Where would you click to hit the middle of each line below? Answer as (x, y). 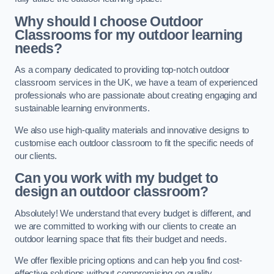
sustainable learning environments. (83, 109)
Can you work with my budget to (117, 178)
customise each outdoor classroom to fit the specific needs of (134, 143)
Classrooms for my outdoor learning (129, 35)
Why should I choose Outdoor (109, 21)
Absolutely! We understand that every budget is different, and (133, 213)
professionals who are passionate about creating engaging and (136, 96)
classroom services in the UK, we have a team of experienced (136, 83)
